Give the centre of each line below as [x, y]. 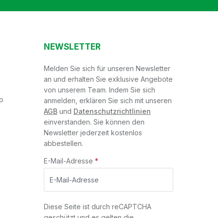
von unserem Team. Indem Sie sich [100, 90]
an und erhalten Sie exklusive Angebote [108, 79]
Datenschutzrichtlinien [112, 111]
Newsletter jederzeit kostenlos [93, 133]
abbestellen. [64, 144]
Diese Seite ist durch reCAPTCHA [98, 207]
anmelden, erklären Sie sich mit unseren [108, 101]
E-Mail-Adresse [69, 161]
